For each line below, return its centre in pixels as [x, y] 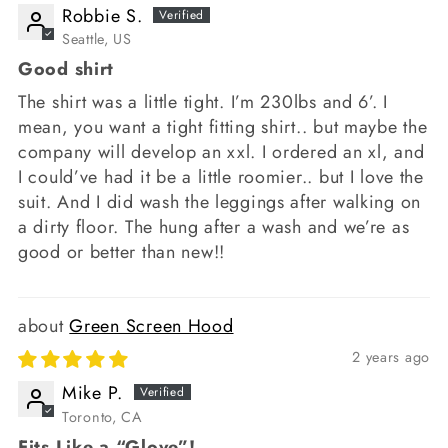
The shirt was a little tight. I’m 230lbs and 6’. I [203, 102]
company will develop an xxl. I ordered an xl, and [221, 152]
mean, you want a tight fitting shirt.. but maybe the [223, 127]
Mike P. [93, 393]
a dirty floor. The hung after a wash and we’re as [214, 227]
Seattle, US [97, 39]
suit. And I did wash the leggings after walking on [220, 202]
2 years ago [391, 357]
